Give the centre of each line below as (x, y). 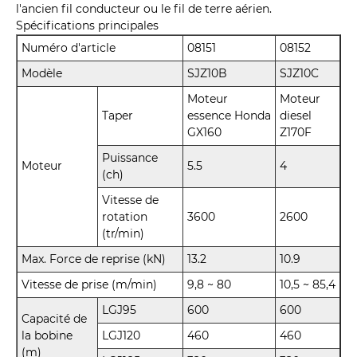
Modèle (42, 74)
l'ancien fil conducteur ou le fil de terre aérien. (144, 9)
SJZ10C (299, 74)
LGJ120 (121, 336)
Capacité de (54, 319)
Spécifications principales (87, 26)
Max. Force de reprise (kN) (94, 259)
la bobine (47, 336)
